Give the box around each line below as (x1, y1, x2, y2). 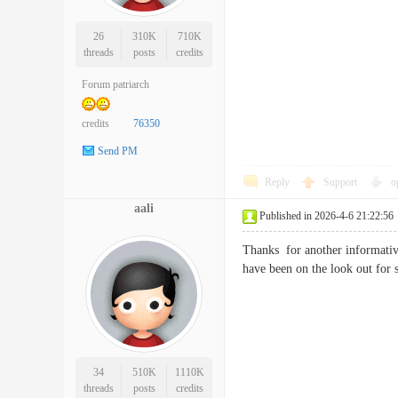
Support (323, 176, 360, 188)
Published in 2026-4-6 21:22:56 (259, 210, 394, 222)
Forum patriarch (82, 78, 149, 91)
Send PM (98, 145, 138, 158)
